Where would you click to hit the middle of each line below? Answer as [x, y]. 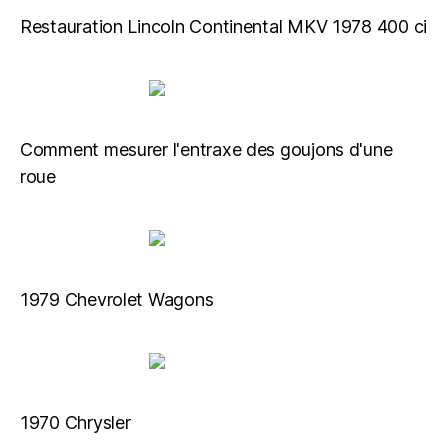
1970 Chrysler [75, 422]
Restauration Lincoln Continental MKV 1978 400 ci [224, 26]
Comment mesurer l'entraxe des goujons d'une [206, 149]
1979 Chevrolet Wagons [117, 299]
